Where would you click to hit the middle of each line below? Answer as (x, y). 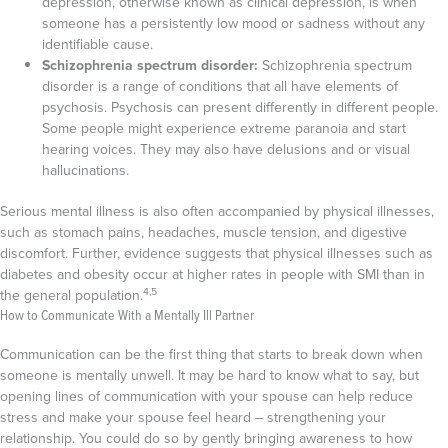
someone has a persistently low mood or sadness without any (233, 23)
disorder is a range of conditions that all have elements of (220, 86)
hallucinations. (87, 170)
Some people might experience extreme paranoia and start (224, 128)
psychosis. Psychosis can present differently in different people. (240, 107)
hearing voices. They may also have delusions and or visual (226, 149)
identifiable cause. (97, 44)
